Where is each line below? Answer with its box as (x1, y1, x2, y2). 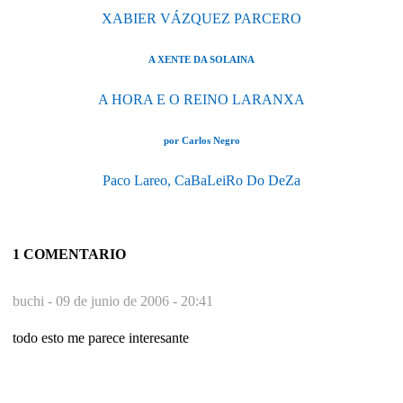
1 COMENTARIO (13, 246, 126, 263)
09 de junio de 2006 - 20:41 (56, 293, 213, 309)
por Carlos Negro (163, 135, 240, 147)
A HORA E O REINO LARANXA (98, 92, 305, 108)
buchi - (13, 293, 56, 309)
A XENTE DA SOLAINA (148, 54, 255, 66)
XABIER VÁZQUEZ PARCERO (102, 11, 301, 27)
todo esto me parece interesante (13, 330, 189, 346)
